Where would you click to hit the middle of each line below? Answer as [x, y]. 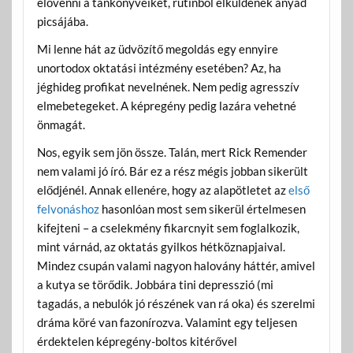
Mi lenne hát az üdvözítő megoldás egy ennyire [157, 49]
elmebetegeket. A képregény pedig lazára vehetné [166, 106]
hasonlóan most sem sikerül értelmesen [202, 209]
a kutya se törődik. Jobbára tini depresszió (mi [155, 285]
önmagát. [61, 125]
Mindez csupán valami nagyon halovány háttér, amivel [176, 266]
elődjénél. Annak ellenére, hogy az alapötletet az [162, 190]
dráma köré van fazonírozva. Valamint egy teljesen [167, 323]
